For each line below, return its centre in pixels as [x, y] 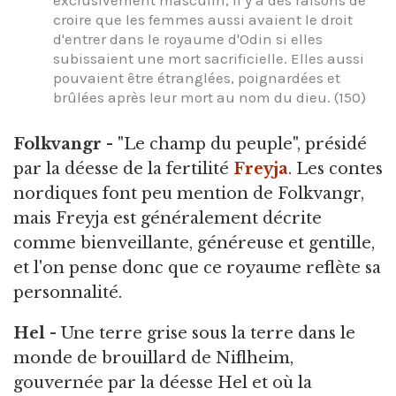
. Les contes [335, 168]
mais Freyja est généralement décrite [168, 218]
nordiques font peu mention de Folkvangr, [189, 193]
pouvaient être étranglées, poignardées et [197, 78]
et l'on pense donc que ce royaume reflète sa [197, 267]
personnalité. [68, 292]
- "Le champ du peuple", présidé [234, 144]
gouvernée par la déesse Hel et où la [163, 382]
